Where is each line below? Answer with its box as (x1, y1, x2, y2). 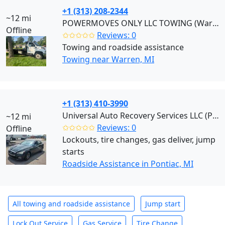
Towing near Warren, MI (62, 54, 154, 65)
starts (62, 146, 84, 157)
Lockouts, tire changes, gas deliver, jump (62, 134, 215, 145)
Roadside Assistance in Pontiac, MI (62, 158, 193, 169)
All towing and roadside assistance (13, 199, 130, 208)
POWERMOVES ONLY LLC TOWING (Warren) (212, 18, 219, 29)
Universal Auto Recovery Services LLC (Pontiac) (212, 110, 219, 121)
